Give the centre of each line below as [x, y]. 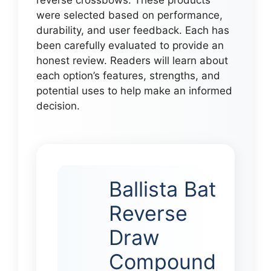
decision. [58, 106]
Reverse [148, 213]
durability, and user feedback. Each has [133, 30]
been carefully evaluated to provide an [130, 45]
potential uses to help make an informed [134, 90]
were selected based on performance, [129, 15]
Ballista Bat [162, 189]
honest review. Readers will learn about [132, 60]
